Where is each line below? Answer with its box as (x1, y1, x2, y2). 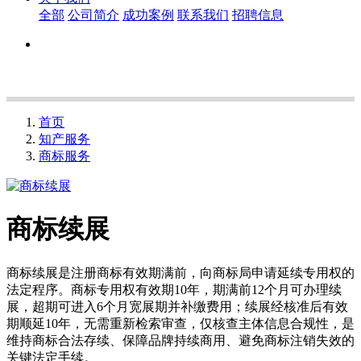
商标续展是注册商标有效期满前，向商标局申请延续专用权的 (6, 265, 355, 280)
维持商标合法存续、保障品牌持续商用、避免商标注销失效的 (6, 333, 355, 347)
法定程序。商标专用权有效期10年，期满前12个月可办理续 (6, 282, 342, 297)
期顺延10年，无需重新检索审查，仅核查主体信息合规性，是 (6, 316, 355, 330)
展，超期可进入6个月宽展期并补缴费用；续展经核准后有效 (6, 299, 348, 313)
